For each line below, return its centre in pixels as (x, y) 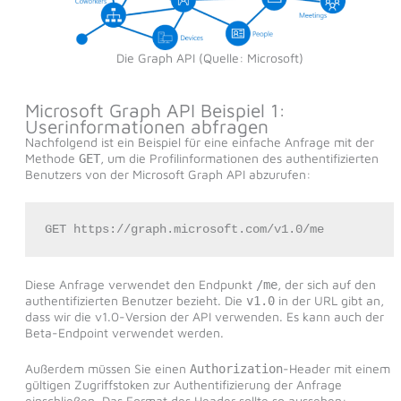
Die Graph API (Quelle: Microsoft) (209, 57)
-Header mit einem (336, 369)
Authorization (236, 369)
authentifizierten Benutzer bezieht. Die (135, 301)
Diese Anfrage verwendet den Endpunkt (140, 285)
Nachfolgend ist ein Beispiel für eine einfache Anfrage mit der (199, 141)
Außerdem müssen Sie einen (107, 369)
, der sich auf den (326, 285)
